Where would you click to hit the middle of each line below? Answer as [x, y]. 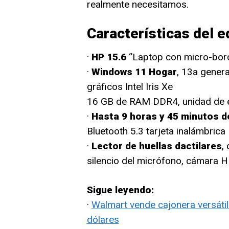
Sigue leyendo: [125, 190]
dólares [103, 220]
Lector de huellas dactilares [156, 146]
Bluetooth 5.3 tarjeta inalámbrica [156, 131]
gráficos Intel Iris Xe [130, 87]
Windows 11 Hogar [134, 72]
